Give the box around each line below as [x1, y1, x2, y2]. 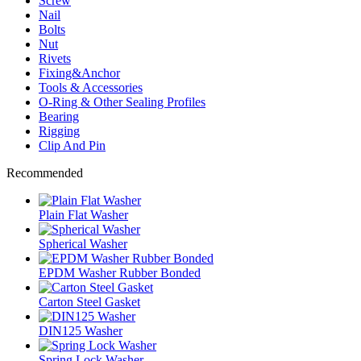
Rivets [39, 51, 71, 65]
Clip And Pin [39, 138, 106, 152]
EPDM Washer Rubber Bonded [39, 265, 201, 280]
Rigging [39, 123, 80, 138]
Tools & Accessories [39, 80, 143, 94]
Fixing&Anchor [39, 65, 120, 80]
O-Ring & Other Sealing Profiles [39, 94, 205, 109]
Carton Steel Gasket [39, 294, 140, 309]
